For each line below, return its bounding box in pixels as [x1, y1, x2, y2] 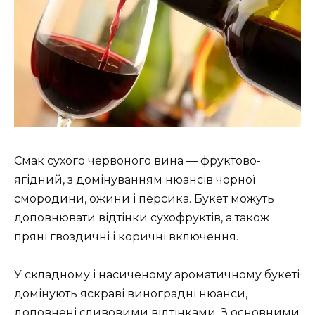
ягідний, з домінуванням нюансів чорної [14, 173, 255, 187]
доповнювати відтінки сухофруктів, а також [14, 211, 269, 225]
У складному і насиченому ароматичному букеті [14, 268, 300, 282]
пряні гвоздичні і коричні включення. [14, 230, 238, 244]
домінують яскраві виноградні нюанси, [14, 287, 247, 301]
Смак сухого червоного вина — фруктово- [14, 154, 261, 168]
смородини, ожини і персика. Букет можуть [14, 192, 274, 206]
